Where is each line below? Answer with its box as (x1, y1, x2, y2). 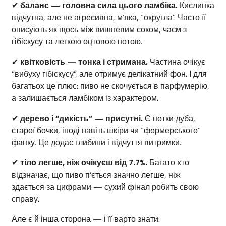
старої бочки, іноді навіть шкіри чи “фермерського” (12, 124, 201, 137)
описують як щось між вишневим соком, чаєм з (12, 23, 187, 36)
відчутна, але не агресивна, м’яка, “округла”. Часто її (12, 11, 206, 24)
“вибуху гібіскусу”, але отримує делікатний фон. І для (12, 68, 207, 80)
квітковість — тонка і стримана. (20, 55, 148, 68)
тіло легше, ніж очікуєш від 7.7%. (20, 156, 147, 169)
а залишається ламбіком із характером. (12, 92, 158, 104)
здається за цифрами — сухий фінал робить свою (12, 181, 199, 193)
